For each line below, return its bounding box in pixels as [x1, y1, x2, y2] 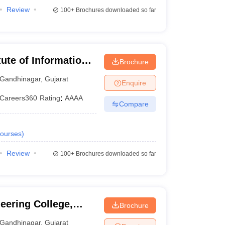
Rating [40, 94, 61, 102]
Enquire [121, 78, 146, 87]
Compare [119, 99, 149, 108]
